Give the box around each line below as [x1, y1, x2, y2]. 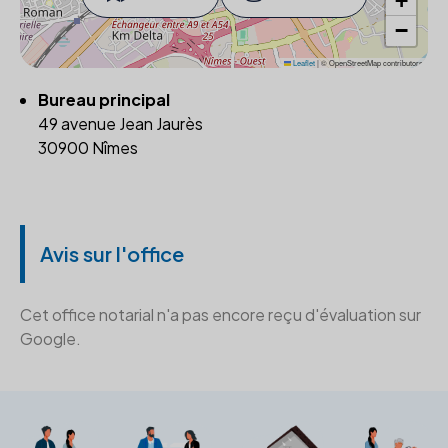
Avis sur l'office [40, 241, 184, 266]
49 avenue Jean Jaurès [38, 113, 203, 134]
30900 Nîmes [38, 137, 138, 158]
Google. [20, 328, 81, 349]
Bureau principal [38, 89, 170, 110]
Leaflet [291, 57, 315, 68]
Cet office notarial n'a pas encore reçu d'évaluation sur [20, 304, 421, 325]
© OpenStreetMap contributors [319, 57, 423, 68]
